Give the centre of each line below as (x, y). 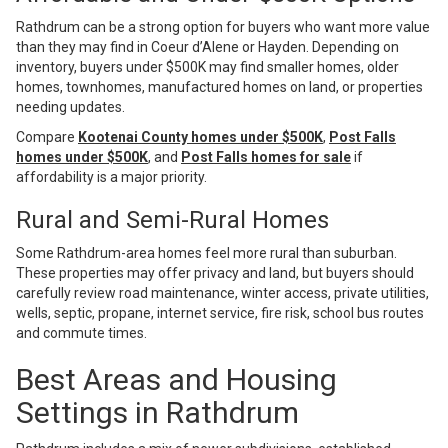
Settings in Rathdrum (157, 413)
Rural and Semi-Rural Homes (172, 220)
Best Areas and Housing (176, 380)
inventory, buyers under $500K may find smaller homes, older (207, 67)
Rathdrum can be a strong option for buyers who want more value (223, 27)
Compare (47, 137)
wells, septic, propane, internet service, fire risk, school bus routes (220, 313)
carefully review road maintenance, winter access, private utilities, (222, 293)
